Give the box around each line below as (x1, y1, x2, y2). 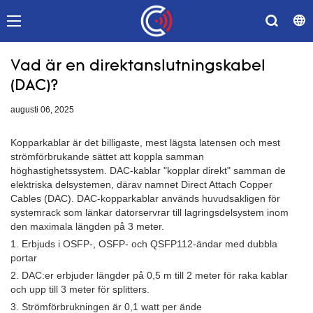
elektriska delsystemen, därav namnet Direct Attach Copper (10, 178, 272, 190)
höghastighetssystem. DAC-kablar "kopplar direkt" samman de (10, 164, 286, 176)
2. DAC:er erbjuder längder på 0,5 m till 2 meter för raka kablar (10, 269, 288, 281)
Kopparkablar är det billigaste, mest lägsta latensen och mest (10, 136, 280, 148)
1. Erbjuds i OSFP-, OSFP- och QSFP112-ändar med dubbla (10, 238, 277, 249)
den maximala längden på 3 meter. (10, 220, 164, 232)
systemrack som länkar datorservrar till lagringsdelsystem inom (10, 206, 289, 218)
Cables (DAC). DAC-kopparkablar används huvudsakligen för (10, 192, 280, 204)
